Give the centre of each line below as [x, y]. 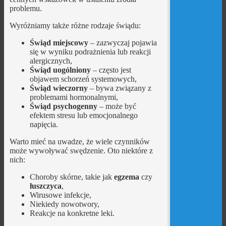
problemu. [25, 8]
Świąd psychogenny [63, 106]
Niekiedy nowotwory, [64, 204]
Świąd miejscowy [59, 42]
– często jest [111, 70]
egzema [126, 177]
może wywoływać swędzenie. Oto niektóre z [81, 150]
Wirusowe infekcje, [60, 195]
